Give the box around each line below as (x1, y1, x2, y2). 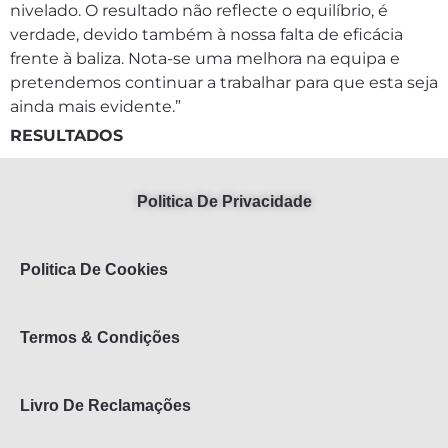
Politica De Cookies (20, 261, 168, 278)
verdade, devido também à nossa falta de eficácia (10, 25, 403, 44)
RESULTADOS (10, 126, 123, 145)
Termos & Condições (20, 329, 180, 346)
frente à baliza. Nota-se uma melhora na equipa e (10, 49, 400, 68)
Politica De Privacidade (136, 193, 312, 210)
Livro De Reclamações (20, 397, 191, 414)
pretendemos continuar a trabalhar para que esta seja (10, 73, 438, 92)
